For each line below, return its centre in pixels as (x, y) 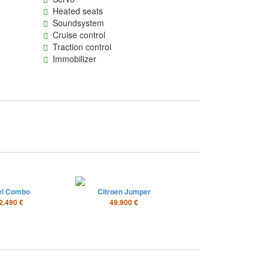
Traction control (80, 47)
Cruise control (77, 35)
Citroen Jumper (124, 191)
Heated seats (76, 11)
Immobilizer (72, 59)
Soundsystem (76, 23)
